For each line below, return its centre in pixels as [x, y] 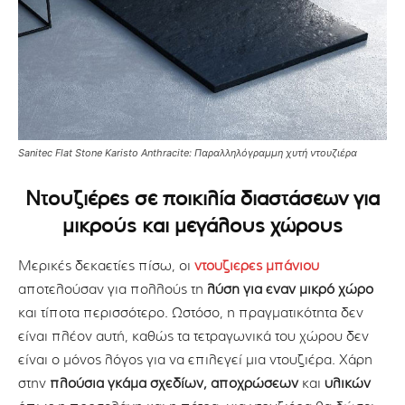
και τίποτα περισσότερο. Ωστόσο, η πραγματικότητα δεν [191, 314]
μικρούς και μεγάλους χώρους [202, 226]
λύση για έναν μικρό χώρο [290, 290]
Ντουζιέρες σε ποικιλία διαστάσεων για [202, 199]
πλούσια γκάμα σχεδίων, [128, 384]
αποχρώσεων [254, 384]
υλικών [348, 384]
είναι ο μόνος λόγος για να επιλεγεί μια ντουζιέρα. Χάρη [195, 361]
